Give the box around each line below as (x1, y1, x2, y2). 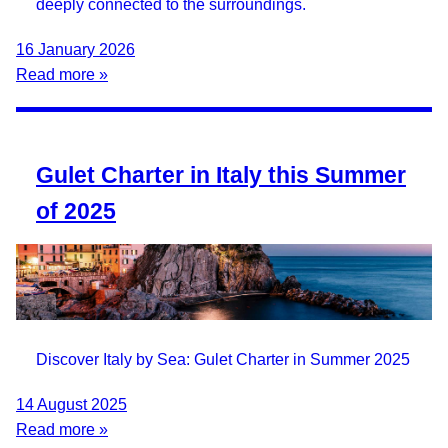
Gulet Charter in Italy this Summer (36, 162, 406, 188)
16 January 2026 (16, 41, 135, 58)
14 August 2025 (16, 395, 127, 413)
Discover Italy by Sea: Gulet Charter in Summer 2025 (36, 350, 410, 368)
